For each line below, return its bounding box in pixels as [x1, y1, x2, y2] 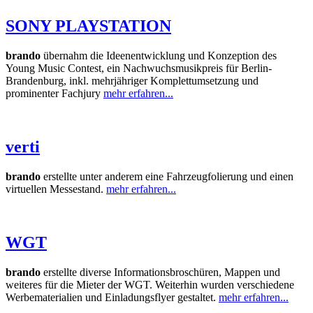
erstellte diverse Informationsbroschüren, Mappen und [43, 265, 280, 278]
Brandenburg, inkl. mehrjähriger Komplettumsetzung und [6, 75, 259, 87]
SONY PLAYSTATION [6, 17, 171, 36]
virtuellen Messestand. [6, 183, 103, 195]
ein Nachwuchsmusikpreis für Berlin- [104, 62, 272, 75]
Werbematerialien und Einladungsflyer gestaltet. [6, 291, 216, 303]
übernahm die [43, 50, 106, 62]
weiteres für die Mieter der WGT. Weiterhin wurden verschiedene [6, 278, 294, 291]
